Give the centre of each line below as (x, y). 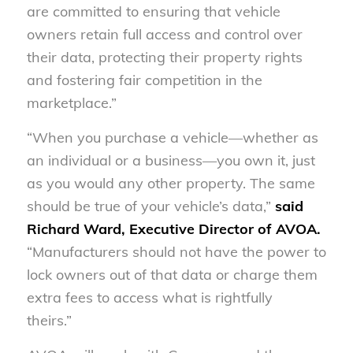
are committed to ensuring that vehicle (153, 11)
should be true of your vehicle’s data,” (150, 206)
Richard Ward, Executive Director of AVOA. (173, 229)
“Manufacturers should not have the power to (176, 252)
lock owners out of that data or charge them (172, 275)
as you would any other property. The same (171, 184)
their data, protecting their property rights (164, 57)
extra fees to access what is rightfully (149, 298)
